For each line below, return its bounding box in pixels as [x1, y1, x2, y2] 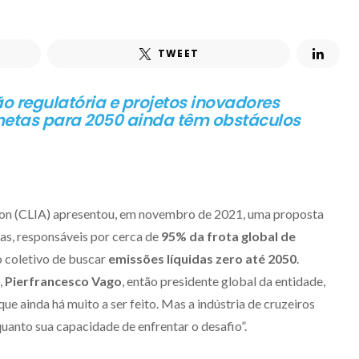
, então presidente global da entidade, [122, 273, 325, 288]
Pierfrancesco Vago [5, 273, 122, 288]
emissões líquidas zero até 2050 [108, 251, 296, 266]
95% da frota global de [161, 228, 296, 244]
